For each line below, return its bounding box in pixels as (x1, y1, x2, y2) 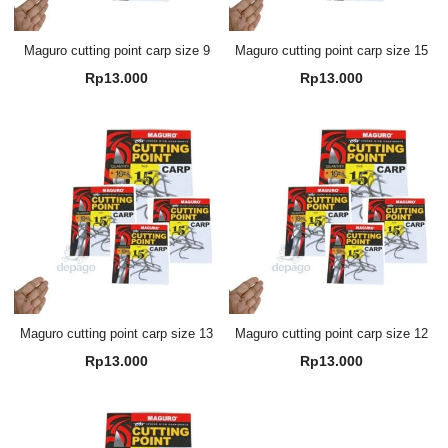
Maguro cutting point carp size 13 (20, 326, 214, 342)
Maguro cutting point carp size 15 (234, 42, 428, 58)
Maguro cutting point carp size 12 (234, 326, 428, 342)
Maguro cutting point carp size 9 (23, 42, 210, 58)
